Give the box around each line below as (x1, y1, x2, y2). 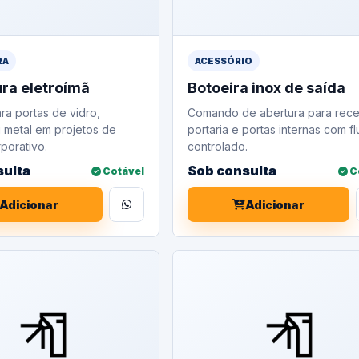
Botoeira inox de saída (188, 79, 346, 96)
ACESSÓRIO (195, 55, 253, 67)
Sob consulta (188, 163, 277, 179)
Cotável (101, 164, 145, 177)
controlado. (188, 139, 248, 153)
